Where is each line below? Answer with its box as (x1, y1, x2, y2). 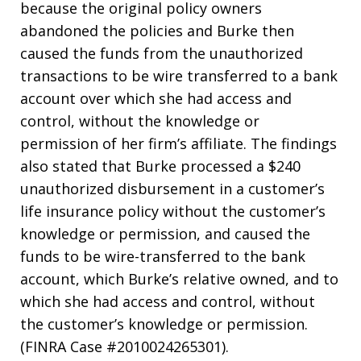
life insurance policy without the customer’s (20, 201, 326, 222)
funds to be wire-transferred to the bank (20, 247, 305, 267)
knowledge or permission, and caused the (20, 224, 310, 244)
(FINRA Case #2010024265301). (20, 337, 229, 357)
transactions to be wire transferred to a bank (20, 66, 338, 86)
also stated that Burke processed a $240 (20, 156, 301, 176)
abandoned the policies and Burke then (20, 21, 294, 41)
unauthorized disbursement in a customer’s (20, 179, 325, 199)
